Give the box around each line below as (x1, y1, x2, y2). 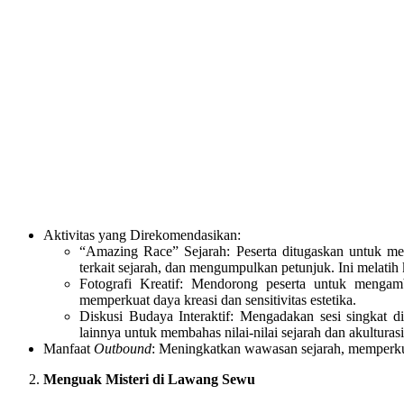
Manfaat (43, 340, 94, 356)
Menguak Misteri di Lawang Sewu (43, 371, 255, 387)
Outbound (94, 340, 151, 356)
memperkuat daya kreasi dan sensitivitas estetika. (79, 291, 356, 308)
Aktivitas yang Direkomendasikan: (43, 226, 241, 243)
